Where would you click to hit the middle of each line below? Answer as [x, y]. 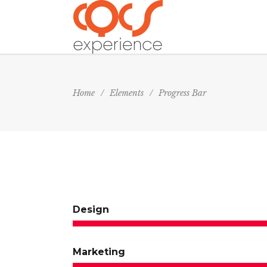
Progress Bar [182, 93]
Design [91, 209]
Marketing [99, 252]
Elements [127, 93]
